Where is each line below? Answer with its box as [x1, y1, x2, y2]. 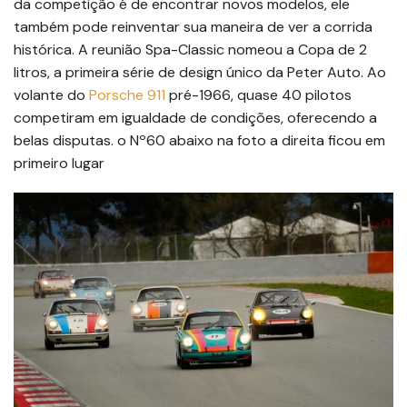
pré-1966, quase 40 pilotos [165, 85, 352, 105]
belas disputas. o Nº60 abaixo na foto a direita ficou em [14, 131, 385, 151]
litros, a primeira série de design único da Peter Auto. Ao [14, 63, 386, 83]
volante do [14, 85, 89, 105]
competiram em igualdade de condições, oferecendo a [14, 108, 377, 128]
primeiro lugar [14, 154, 104, 174]
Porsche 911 [89, 85, 165, 105]
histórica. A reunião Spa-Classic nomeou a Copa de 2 [14, 40, 367, 60]
